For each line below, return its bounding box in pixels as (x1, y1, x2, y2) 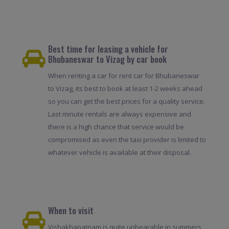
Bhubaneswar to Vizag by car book (48, 52, 167, 65)
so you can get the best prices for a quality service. (48, 96, 205, 106)
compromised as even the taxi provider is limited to (48, 134, 206, 144)
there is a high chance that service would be (48, 122, 184, 131)
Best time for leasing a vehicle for (48, 42, 168, 55)
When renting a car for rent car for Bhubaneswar (48, 71, 199, 80)
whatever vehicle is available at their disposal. (48, 147, 191, 157)
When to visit (48, 203, 94, 217)
